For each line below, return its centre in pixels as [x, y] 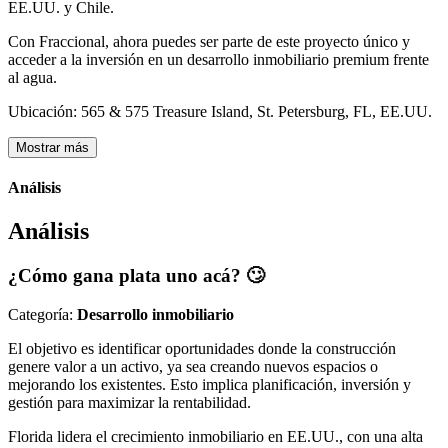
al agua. [32, 77]
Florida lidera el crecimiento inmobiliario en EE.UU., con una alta [215, 436]
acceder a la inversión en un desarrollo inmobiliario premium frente [218, 59]
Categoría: [42, 314]
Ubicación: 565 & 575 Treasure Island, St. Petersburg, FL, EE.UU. [220, 111]
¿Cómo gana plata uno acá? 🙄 [136, 276]
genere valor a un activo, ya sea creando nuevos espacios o [193, 366]
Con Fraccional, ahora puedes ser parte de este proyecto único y [209, 41]
